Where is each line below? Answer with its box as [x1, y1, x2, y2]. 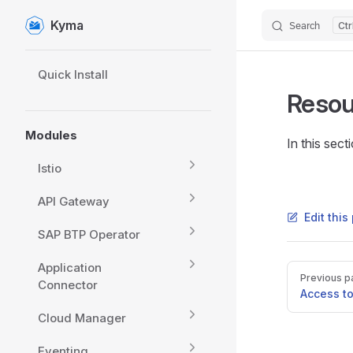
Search [289, 20, 320, 32]
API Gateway [38, 194, 110, 209]
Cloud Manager [38, 310, 126, 325]
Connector [38, 277, 98, 292]
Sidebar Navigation [25, 52, 133, 68]
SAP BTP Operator [38, 227, 140, 242]
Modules [25, 128, 77, 143]
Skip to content [25, 20, 98, 32]
